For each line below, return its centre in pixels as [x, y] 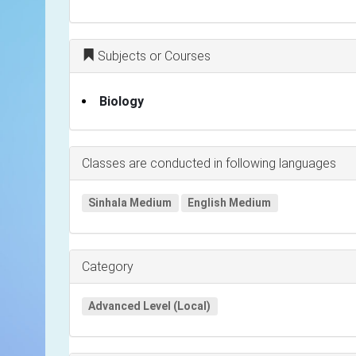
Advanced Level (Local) [150, 306]
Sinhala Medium [130, 202]
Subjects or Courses [153, 56]
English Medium [230, 202]
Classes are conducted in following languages [209, 163]
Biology [122, 101]
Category [108, 266]
